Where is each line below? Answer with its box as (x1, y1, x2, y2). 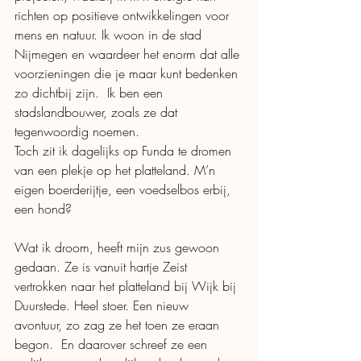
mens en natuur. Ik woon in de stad (15, 26, 205, 44)
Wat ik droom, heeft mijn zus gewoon (15, 239, 223, 257)
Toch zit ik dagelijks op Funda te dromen (15, 142, 235, 160)
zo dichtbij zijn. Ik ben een (15, 84, 167, 102)
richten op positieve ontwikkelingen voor (15, 6, 233, 25)
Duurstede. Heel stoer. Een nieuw (15, 297, 193, 315)
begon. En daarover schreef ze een (15, 335, 211, 354)
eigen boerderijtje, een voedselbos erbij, (15, 180, 234, 199)
